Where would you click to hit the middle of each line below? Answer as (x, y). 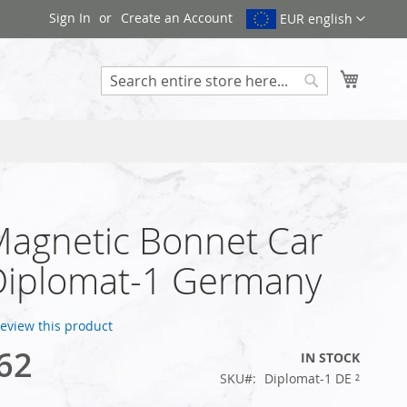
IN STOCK (330, 357)
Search (332, 104)
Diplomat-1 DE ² (312, 378)
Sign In (70, 18)
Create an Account (177, 18)
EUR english (316, 19)
